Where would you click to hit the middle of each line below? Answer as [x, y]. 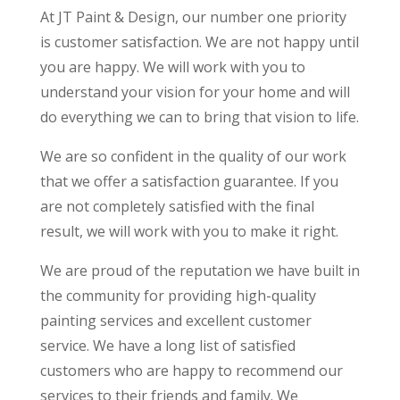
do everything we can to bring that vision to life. [199, 117]
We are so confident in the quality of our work [193, 156]
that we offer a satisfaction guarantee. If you [189, 181]
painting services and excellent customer [175, 320]
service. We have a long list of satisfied [167, 345]
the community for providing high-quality [178, 295]
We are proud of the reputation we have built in [200, 270]
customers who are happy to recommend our [191, 370]
